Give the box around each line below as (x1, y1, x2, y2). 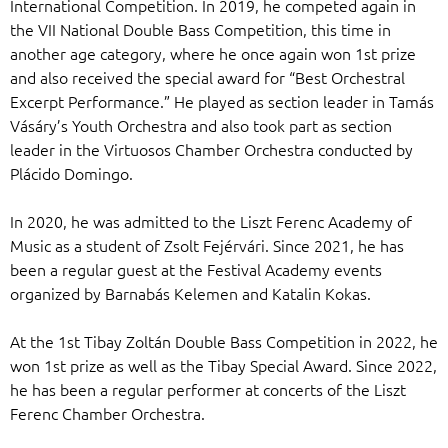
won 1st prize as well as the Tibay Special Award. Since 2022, (10, 353, 437, 376)
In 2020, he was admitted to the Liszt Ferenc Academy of (10, 209, 412, 232)
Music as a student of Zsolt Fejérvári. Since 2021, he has (10, 233, 404, 256)
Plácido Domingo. (10, 161, 133, 184)
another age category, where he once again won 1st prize (10, 41, 416, 64)
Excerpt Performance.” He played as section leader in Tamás (10, 89, 434, 112)
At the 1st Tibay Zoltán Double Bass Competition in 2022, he (10, 329, 438, 352)
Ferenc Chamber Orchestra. (10, 401, 205, 424)
